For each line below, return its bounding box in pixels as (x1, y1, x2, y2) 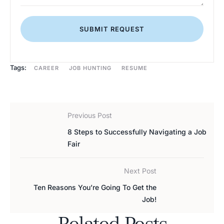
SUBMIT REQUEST (79, 25, 144, 33)
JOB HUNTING (69, 64, 111, 71)
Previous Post (67, 111, 112, 119)
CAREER (34, 64, 59, 71)
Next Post (124, 166, 156, 175)
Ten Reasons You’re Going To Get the (33, 183, 156, 191)
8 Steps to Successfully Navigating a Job (67, 127, 206, 136)
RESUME (121, 64, 147, 71)
